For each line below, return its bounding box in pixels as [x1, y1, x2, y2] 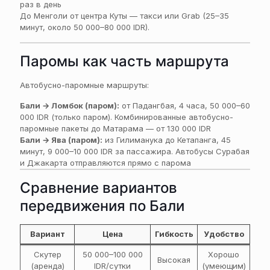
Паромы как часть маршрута [20, 52, 229, 70]
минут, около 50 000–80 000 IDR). [20, 22, 149, 32]
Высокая [157, 255, 190, 265]
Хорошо [208, 250, 239, 259]
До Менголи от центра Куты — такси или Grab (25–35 [20, 11, 229, 20]
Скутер [33, 250, 61, 259]
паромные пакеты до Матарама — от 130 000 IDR [20, 124, 211, 133]
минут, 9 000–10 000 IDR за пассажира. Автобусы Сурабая [20, 146, 250, 156]
